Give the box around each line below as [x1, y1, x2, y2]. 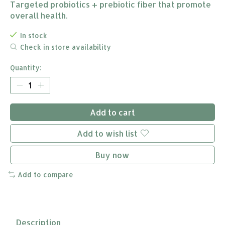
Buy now [95, 149, 130, 160]
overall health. [10, 10, 67, 21]
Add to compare [17, 170, 73, 179]
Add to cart [90, 106, 135, 118]
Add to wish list [76, 128, 138, 139]
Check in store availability [20, 43, 111, 52]
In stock [20, 31, 47, 40]
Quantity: [10, 63, 42, 72]
